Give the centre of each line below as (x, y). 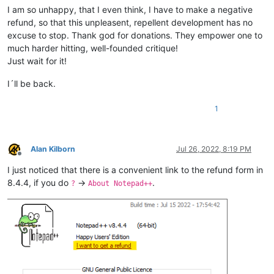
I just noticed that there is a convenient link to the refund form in (135, 170)
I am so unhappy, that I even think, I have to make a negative (130, 10)
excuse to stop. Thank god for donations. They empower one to (135, 35)
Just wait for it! (37, 61)
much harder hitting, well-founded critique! (93, 48)
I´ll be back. (31, 84)
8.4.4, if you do (39, 183)
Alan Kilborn (53, 149)
